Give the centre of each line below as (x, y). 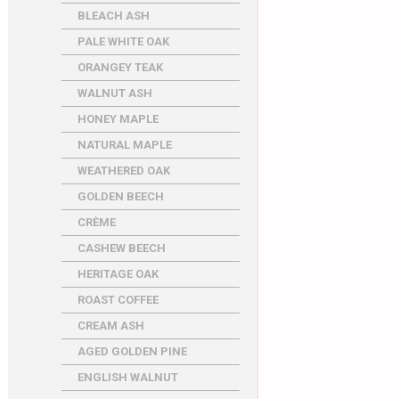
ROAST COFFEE (118, 300)
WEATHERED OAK (123, 171)
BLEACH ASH (113, 16)
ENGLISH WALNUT (127, 377)
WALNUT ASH (114, 93)
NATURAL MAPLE (124, 145)
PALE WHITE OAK (123, 41)
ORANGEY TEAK (120, 67)
